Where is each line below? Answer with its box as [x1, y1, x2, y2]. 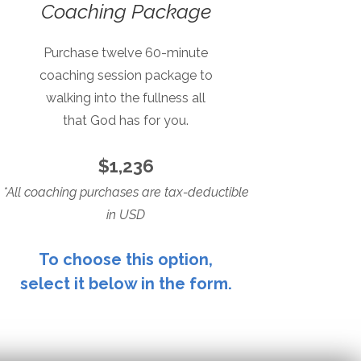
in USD [106, 206, 145, 222]
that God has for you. [63, 112, 189, 128]
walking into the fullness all [46, 89, 205, 106]
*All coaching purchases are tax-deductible [2, 184, 249, 200]
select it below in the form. [19, 273, 232, 293]
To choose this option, [39, 249, 213, 269]
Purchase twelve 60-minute [44, 44, 208, 60]
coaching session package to [39, 67, 213, 83]
